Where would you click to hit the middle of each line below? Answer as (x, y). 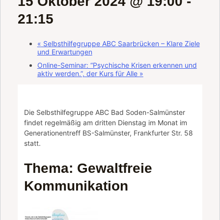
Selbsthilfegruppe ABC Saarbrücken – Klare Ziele (120, 44)
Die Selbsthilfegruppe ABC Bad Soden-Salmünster (105, 112)
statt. (33, 143)
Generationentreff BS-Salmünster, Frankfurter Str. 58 (109, 133)
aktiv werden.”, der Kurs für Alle (88, 74)
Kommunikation (76, 186)
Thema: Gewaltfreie (88, 168)
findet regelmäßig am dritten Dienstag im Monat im (106, 122)
